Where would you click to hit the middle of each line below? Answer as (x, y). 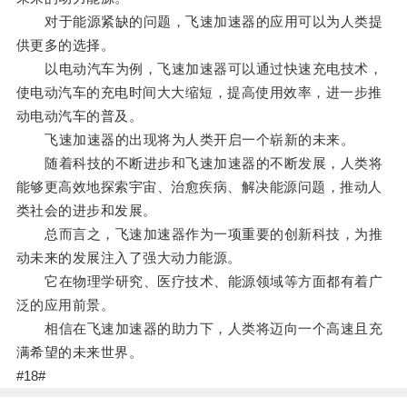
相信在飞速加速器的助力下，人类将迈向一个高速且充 (199, 329)
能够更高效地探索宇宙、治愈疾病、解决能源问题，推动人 (199, 187)
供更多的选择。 (65, 45)
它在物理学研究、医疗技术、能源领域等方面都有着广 (199, 282)
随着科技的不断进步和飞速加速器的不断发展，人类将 (199, 164)
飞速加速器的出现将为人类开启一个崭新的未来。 (185, 140)
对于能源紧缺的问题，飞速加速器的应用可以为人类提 (199, 22)
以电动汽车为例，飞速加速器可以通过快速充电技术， (199, 69)
